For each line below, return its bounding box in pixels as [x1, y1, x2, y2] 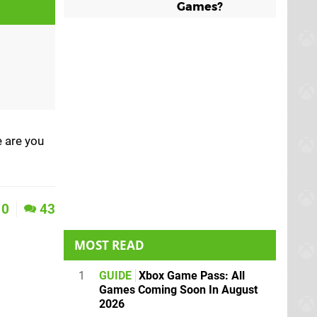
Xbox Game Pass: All [136, 268, 245, 282]
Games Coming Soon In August [99, 282, 258, 296]
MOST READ [74, 236, 144, 253]
